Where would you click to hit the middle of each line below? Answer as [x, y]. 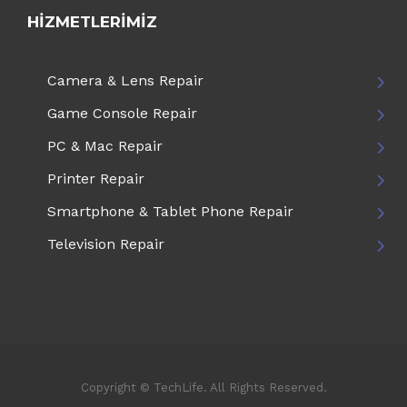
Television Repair [106, 244]
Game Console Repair [122, 113]
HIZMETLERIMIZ [92, 22]
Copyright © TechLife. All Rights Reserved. [203, 387]
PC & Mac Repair [105, 146]
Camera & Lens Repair [125, 80]
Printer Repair [96, 179]
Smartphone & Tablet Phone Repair [170, 211]
